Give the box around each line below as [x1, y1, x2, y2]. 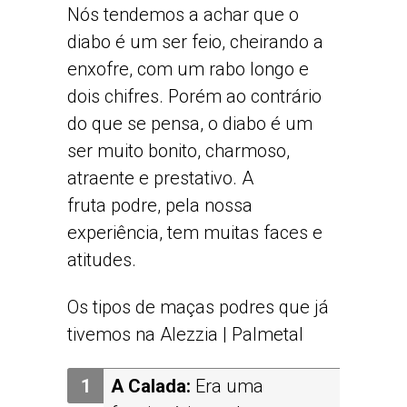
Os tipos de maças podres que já [67, 295, 329, 318]
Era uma [195, 374, 263, 397]
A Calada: [111, 374, 195, 397]
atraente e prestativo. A [67, 166, 253, 189]
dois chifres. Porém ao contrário [67, 84, 322, 107]
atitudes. [67, 248, 136, 271]
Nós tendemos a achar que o [67, 3, 299, 25]
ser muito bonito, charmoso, [67, 139, 290, 162]
